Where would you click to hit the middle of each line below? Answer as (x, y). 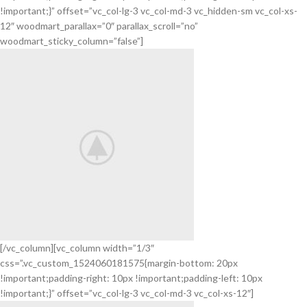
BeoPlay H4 (45, 268)
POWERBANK (70, 23)
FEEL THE (53, 285)
